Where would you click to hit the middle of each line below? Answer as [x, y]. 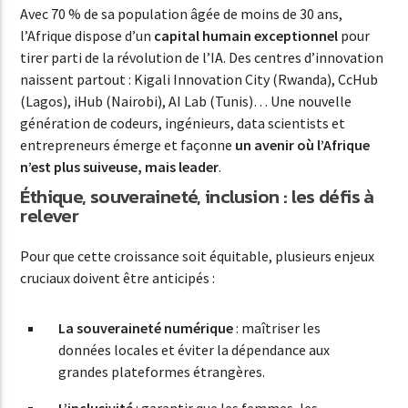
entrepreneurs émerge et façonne [128, 144]
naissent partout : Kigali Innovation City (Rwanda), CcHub [199, 79]
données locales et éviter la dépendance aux [194, 349]
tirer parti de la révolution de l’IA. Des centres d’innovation [202, 57]
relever [50, 215]
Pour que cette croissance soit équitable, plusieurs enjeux [198, 256]
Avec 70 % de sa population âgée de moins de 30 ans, [182, 13]
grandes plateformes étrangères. [162, 371]
